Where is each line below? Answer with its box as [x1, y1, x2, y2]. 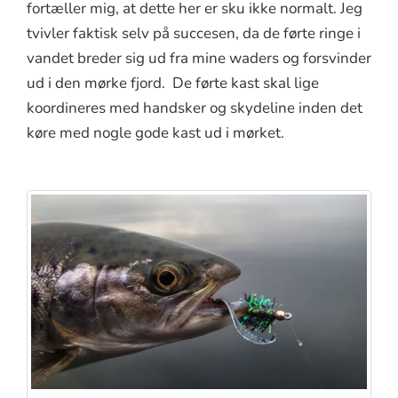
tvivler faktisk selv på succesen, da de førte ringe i [27, 22, 361, 44]
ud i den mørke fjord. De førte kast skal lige [27, 72, 319, 93]
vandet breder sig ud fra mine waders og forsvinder [27, 47, 371, 68]
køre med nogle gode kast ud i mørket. [27, 122, 284, 143]
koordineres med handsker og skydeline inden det [27, 97, 362, 118]
